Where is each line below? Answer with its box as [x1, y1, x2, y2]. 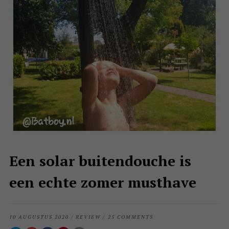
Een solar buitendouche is [9, 151, 191, 171]
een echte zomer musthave [9, 173, 196, 192]
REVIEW [76, 214, 101, 221]
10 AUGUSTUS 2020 [9, 214, 69, 221]
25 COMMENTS [107, 214, 153, 221]
